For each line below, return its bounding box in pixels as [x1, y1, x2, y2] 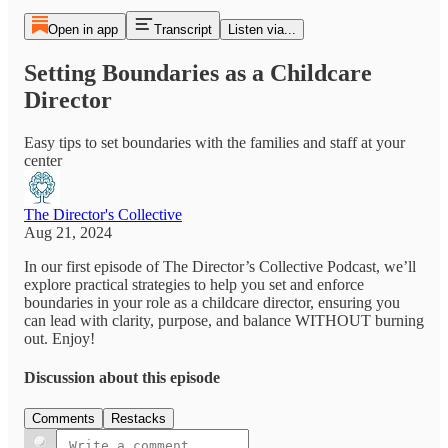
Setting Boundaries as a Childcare [24, 59, 372, 86]
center [24, 151, 62, 169]
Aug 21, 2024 [24, 223, 112, 241]
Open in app [47, 22, 118, 37]
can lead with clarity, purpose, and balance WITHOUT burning [24, 311, 424, 329]
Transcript [153, 22, 212, 37]
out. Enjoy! [24, 329, 95, 347]
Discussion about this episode [24, 369, 220, 387]
